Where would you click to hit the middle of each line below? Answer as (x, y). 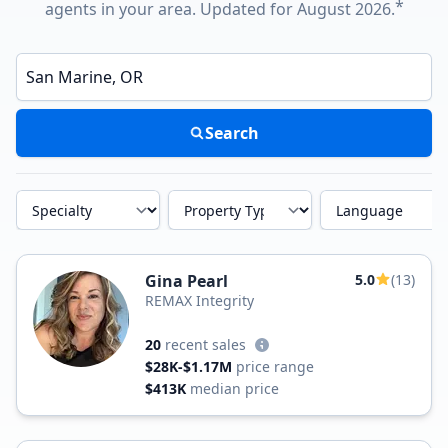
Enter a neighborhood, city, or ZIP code (130, 57)
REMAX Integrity (199, 300)
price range (275, 366)
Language (346, 196)
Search (232, 133)
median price (234, 388)
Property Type (206, 196)
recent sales (205, 344)
